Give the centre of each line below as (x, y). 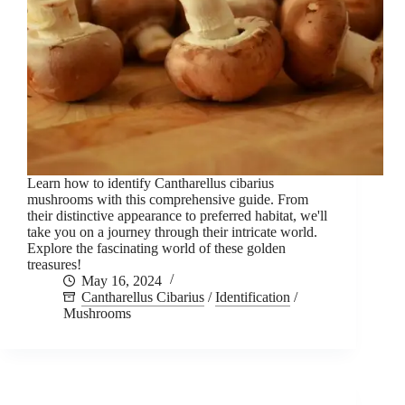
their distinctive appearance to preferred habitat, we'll (177, 216)
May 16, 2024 (122, 281)
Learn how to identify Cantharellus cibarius (151, 184)
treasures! (54, 265)
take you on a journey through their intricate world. (172, 232)
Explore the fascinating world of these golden (156, 249)
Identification (253, 297)
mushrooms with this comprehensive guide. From (168, 200)
